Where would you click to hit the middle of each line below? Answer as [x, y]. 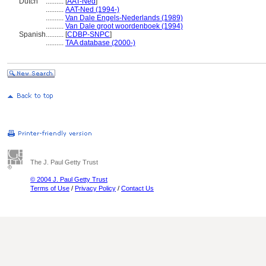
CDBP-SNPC [88, 34]
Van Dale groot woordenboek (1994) [124, 26]
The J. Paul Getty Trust [64, 162]
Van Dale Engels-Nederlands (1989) [124, 18]
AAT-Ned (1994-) [92, 9]
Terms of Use [50, 188]
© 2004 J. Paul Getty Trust [69, 179]
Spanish [32, 34]
